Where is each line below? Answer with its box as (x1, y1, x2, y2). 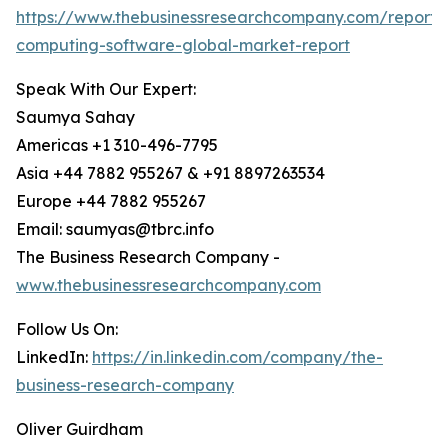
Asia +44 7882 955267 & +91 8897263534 (16, 163, 325, 184)
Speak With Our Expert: (16, 79, 196, 100)
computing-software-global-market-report (16, 35, 350, 56)
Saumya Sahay (16, 107, 135, 128)
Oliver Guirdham (16, 419, 143, 440)
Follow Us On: (16, 319, 118, 340)
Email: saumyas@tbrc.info (16, 219, 214, 240)
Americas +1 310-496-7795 (16, 135, 218, 156)
